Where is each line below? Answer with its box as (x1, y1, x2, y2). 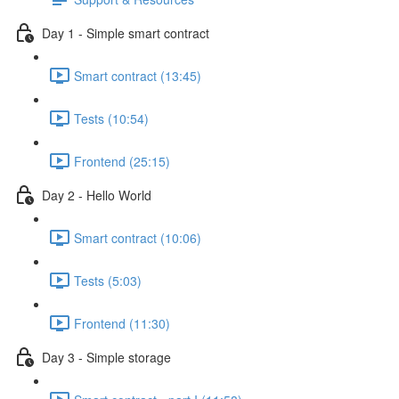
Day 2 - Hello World (42, 185, 151, 204)
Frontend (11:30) (74, 313, 170, 332)
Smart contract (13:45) (74, 66, 201, 85)
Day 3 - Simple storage (42, 347, 171, 366)
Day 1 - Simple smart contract (42, 23, 209, 42)
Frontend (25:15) (74, 151, 170, 170)
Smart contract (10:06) (74, 228, 201, 247)
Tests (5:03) (74, 271, 142, 289)
